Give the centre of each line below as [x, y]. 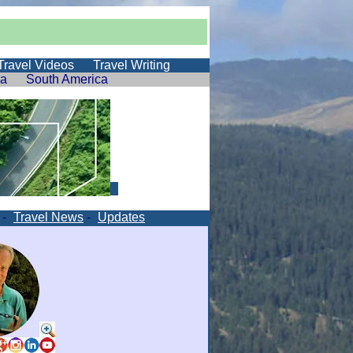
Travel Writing [132, 65]
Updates [121, 217]
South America [67, 79]
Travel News [48, 217]
